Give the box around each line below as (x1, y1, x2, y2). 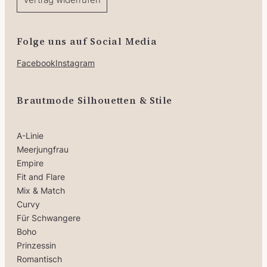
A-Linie (17, 130, 44, 141)
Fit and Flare (17, 171, 65, 182)
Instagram (55, 58, 95, 69)
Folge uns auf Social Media (17, 35, 157, 48)
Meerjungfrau (17, 144, 69, 154)
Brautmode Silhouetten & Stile (17, 93, 173, 107)
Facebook (17, 58, 55, 69)
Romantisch (17, 253, 62, 264)
